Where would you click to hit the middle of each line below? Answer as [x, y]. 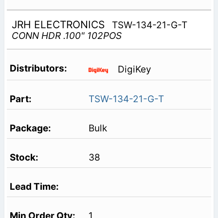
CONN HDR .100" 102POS [66, 36]
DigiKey [134, 70]
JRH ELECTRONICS [59, 24]
